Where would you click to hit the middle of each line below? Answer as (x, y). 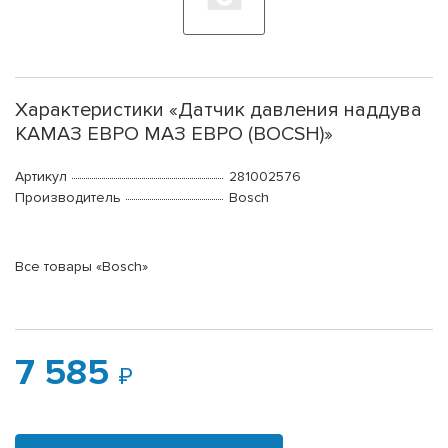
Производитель (68, 198)
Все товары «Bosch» (81, 267)
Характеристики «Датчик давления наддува (218, 110)
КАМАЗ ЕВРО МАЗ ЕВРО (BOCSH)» (174, 134)
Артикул (41, 177)
